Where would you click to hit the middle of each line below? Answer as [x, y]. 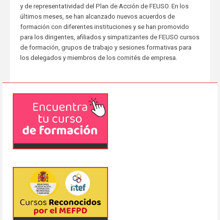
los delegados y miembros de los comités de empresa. [98, 57]
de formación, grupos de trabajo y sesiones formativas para [106, 47]
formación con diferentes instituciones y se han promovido [104, 27]
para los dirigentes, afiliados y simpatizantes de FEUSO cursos [110, 37]
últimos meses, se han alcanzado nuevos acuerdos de [97, 16]
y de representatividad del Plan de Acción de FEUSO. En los [104, 6]
